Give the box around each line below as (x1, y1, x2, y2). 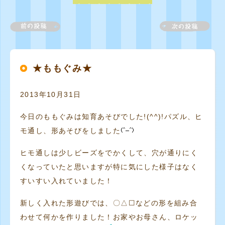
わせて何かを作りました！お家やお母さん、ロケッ (20, 213, 198, 221)
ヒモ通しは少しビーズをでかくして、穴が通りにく (20, 149, 198, 157)
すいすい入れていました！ (20, 177, 113, 185)
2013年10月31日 (20, 90, 81, 98)
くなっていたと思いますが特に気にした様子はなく (20, 163, 198, 171)
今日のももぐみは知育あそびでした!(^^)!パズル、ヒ (20, 113, 203, 121)
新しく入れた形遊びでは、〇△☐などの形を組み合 (20, 199, 198, 207)
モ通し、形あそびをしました (20, 127, 121, 135)
